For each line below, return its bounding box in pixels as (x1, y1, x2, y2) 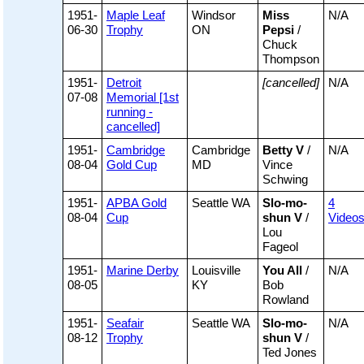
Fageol (262, 240, 298, 254)
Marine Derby (106, 263, 179, 278)
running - (106, 105, 153, 119)
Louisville (192, 263, 240, 278)
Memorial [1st (106, 90, 179, 105)
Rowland (262, 292, 309, 307)
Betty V (262, 143, 304, 158)
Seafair (106, 316, 144, 331)
